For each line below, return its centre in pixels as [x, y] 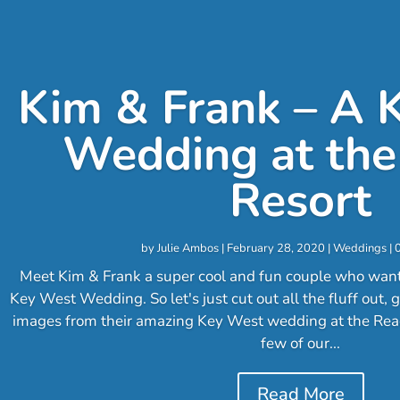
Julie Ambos [187, 248]
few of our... [300, 343]
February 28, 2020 [275, 248]
